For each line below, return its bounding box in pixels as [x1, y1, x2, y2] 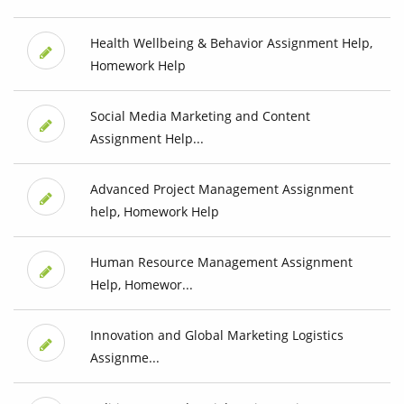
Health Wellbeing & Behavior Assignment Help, [89, 34, 372, 52]
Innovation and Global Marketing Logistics [89, 326, 344, 344]
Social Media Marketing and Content [89, 107, 310, 125]
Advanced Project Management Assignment [89, 180, 353, 198]
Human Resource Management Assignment [89, 253, 353, 271]
